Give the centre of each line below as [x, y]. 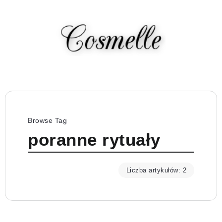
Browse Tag [47, 120]
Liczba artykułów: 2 [156, 170]
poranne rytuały [94, 139]
